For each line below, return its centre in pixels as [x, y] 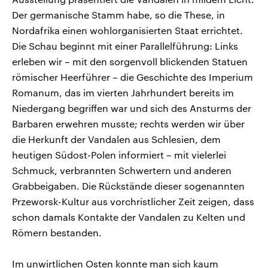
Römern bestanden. [57, 232]
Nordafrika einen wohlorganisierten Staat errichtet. [127, 30]
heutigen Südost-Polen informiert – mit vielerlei [119, 154]
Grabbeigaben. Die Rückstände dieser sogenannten [128, 185]
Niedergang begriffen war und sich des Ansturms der [132, 108]
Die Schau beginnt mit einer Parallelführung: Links [125, 45]
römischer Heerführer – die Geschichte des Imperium [133, 77]
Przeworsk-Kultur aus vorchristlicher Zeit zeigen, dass [133, 201]
